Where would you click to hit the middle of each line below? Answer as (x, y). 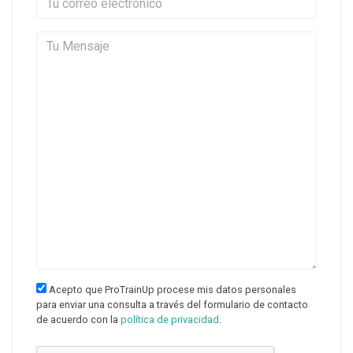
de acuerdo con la (78, 320)
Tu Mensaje (207, 40)
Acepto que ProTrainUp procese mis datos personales (171, 290)
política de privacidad (170, 320)
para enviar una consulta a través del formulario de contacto (172, 305)
